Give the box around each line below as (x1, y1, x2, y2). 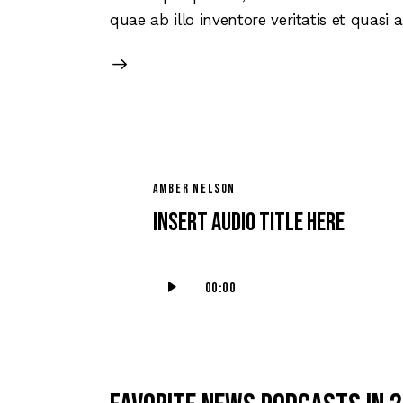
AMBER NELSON (152, 181, 237, 197)
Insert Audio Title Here (152, 208, 345, 238)
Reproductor (151, 262, 242, 281)
